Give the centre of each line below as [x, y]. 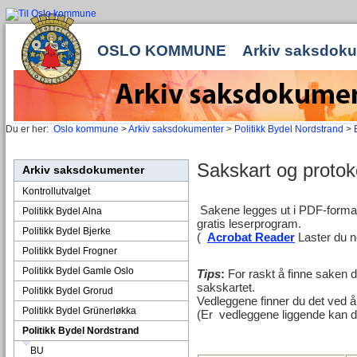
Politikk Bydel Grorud [68, 291]
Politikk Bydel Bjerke [67, 231]
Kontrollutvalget [56, 191]
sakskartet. [226, 287]
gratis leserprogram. [249, 224]
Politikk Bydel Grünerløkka [79, 311]
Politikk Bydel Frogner [70, 251]
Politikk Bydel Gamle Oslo [78, 271]
